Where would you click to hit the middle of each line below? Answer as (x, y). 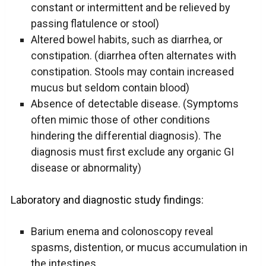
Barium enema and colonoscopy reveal (122, 232)
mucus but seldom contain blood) (110, 87)
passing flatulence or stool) (95, 23)
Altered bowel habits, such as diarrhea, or (126, 39)
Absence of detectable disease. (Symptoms (134, 103)
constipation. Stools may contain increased (132, 71)
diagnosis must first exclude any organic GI (132, 151)
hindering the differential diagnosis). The (126, 135)
